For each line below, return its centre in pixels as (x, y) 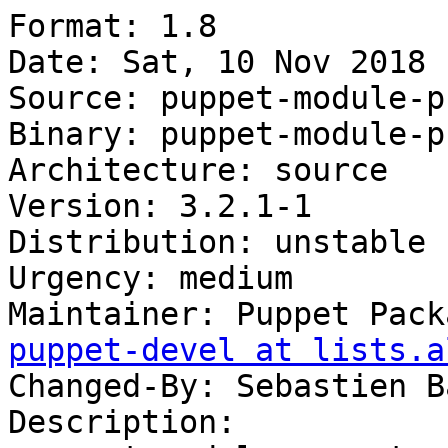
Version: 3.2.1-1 (160, 206)
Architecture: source (198, 170)
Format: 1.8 (112, 26)
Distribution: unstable (217, 242)
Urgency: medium (150, 278)
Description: (122, 422)
